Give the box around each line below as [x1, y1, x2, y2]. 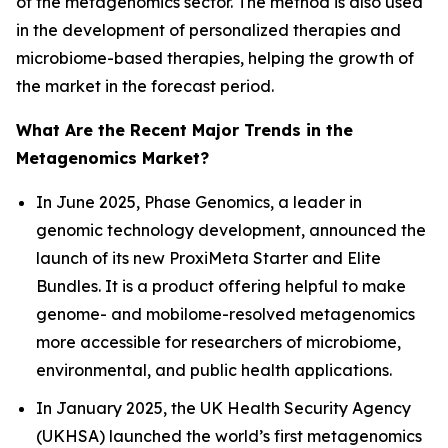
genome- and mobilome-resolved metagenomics [36, 303, 415, 324]
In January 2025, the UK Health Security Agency [36, 398, 411, 419]
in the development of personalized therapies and [16, 19, 401, 40]
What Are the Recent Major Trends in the [16, 119, 353, 140]
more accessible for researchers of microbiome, [36, 331, 401, 352]
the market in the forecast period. [16, 75, 274, 96]
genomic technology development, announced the [36, 219, 426, 240]
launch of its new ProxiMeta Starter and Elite [36, 247, 381, 268]
